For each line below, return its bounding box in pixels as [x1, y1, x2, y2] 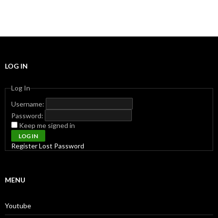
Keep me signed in [19, 121, 75, 129]
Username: [11, 100, 46, 108]
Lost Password [39, 142, 84, 150]
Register [11, 142, 37, 150]
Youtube [5, 201, 31, 210]
